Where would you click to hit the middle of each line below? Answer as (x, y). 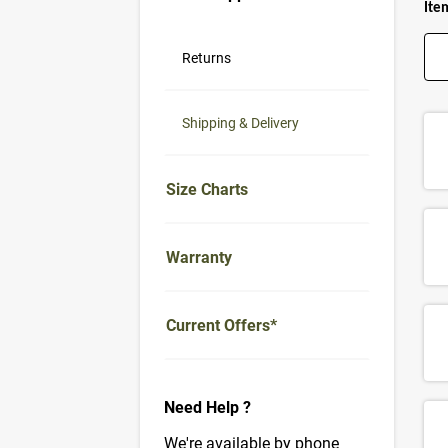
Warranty (199, 258)
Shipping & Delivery (240, 123)
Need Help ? (207, 408)
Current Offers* (221, 326)
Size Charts (207, 190)
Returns (206, 58)
